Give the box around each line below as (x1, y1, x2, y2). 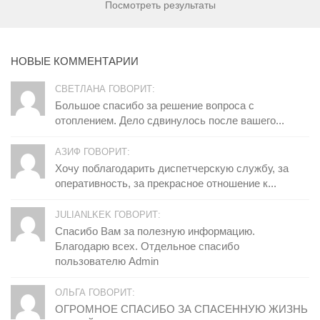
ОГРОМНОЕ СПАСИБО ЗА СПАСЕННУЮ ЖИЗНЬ (55, 302, 308, 315)
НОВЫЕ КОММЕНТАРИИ (11, 54, 139, 67)
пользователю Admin (55, 254, 159, 267)
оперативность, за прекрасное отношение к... (55, 176, 276, 189)
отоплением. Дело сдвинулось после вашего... (55, 114, 284, 126)
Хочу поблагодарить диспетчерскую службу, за (55, 161, 289, 174)
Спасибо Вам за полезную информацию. (55, 224, 255, 237)
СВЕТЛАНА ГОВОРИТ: (55, 83, 155, 94)
